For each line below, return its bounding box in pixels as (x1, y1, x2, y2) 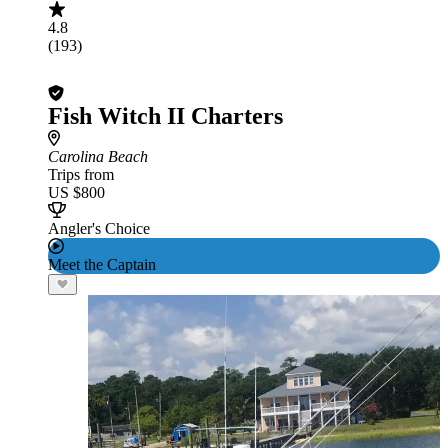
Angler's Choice (48, 220, 150, 237)
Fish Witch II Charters (48, 103, 283, 129)
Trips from (48, 166, 114, 183)
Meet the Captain (48, 256, 156, 273)
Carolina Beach (48, 148, 148, 165)
